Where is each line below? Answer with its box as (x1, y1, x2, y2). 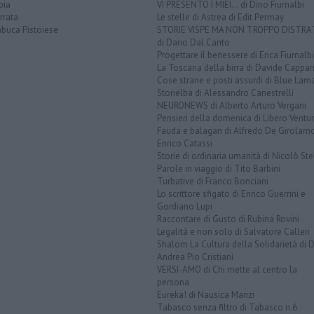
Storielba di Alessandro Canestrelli (157, 87, 294, 100)
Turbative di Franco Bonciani (157, 175, 268, 188)
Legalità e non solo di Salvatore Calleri (157, 226, 310, 238)
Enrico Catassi (157, 137, 212, 150)
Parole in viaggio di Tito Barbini (157, 163, 280, 175)
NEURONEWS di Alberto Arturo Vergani (157, 100, 306, 112)
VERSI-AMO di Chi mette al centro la (157, 264, 297, 276)
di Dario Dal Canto (157, 36, 230, 49)
